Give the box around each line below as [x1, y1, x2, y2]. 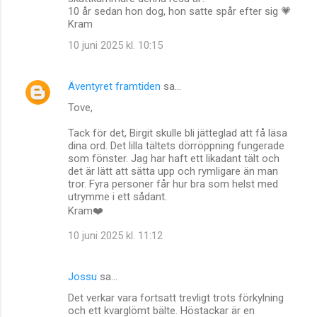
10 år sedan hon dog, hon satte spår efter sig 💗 [68, 4, 292, 18]
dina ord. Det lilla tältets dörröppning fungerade [68, 139, 284, 152]
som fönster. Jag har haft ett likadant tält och [68, 151, 279, 165]
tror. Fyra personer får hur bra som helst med [68, 177, 278, 190]
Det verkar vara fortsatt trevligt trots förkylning [68, 291, 284, 304]
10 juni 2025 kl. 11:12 [68, 229, 163, 242]
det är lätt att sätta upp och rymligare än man [68, 164, 278, 178]
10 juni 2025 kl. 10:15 [68, 38, 163, 52]
